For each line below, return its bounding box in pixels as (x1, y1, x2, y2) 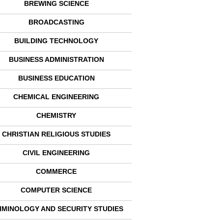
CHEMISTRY (36, 111, 77, 119)
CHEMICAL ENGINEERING (13, 93, 100, 101)
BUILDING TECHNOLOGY (14, 37, 99, 45)
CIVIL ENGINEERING (23, 149, 90, 157)
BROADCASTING (28, 18, 84, 26)
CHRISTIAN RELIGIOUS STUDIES (2, 130, 111, 138)
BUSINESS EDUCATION (18, 74, 95, 82)
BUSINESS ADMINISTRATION (8, 55, 104, 63)
